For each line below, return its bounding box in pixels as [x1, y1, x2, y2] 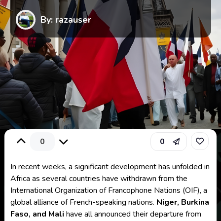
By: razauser [40, 13, 91, 26]
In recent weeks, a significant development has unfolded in [10, 161, 210, 172]
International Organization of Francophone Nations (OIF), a [10, 185, 207, 196]
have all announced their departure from [64, 209, 201, 220]
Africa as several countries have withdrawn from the [10, 173, 187, 184]
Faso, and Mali [10, 209, 64, 220]
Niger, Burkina [156, 197, 209, 208]
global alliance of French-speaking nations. [10, 197, 156, 208]
